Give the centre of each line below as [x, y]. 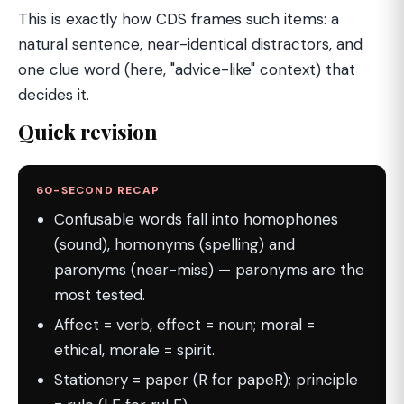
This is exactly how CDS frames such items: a [179, 19]
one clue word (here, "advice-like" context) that [187, 69]
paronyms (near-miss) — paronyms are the [209, 270]
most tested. [100, 295]
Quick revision [87, 132]
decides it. [54, 95]
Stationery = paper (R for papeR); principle [206, 380]
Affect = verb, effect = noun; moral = [184, 325]
